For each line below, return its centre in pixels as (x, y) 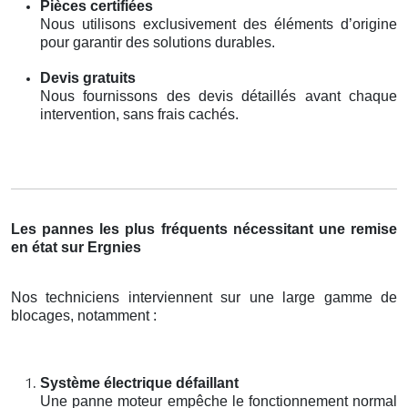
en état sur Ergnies (76, 247)
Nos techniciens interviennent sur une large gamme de (204, 297)
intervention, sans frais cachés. (139, 114)
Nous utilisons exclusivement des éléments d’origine (219, 24)
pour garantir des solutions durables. (158, 42)
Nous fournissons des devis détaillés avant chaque (219, 96)
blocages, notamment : (84, 315)
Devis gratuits (88, 77)
